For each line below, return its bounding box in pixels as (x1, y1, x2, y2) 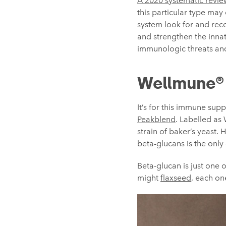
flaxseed (160, 173, 191, 183)
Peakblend (137, 115, 176, 124)
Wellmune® (137, 74, 224, 93)
